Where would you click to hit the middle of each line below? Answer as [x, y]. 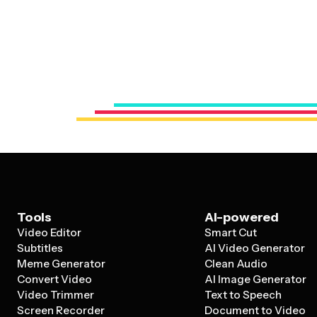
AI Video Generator [254, 248]
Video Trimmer [56, 295]
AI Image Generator [255, 279]
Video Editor [49, 232]
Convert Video [54, 279]
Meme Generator [61, 264]
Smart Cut [230, 232]
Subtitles [40, 248]
